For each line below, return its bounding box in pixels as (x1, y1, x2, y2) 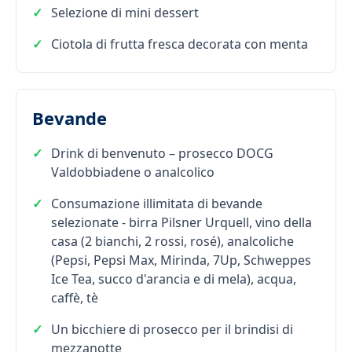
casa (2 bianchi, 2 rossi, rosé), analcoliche (51, 232, 294, 250)
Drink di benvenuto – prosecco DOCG (51, 144, 273, 162)
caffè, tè (51, 288, 98, 306)
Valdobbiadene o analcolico (51, 163, 214, 181)
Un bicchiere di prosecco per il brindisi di (51, 320, 293, 338)
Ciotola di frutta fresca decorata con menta (51, 35, 308, 53)
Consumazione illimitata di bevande (51, 194, 262, 212)
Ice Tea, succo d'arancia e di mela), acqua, (51, 269, 296, 288)
